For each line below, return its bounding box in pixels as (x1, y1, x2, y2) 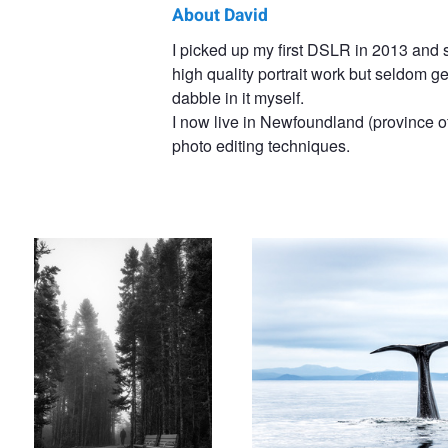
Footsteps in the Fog (38, 160, 145, 178)
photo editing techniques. (172, 133, 350, 157)
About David (172, 3, 268, 28)
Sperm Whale (256, 160, 324, 178)
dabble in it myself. (172, 85, 304, 109)
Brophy (34, 65, 130, 109)
